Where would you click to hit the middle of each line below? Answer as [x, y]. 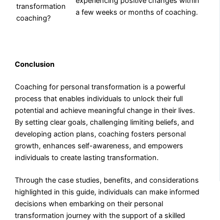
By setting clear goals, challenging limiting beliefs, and [105, 123]
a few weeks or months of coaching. [137, 12]
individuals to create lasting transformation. [87, 158]
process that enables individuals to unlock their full [99, 99]
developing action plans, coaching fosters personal [100, 134]
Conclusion [35, 65]
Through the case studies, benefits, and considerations [107, 180]
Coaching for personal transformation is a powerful [100, 87]
